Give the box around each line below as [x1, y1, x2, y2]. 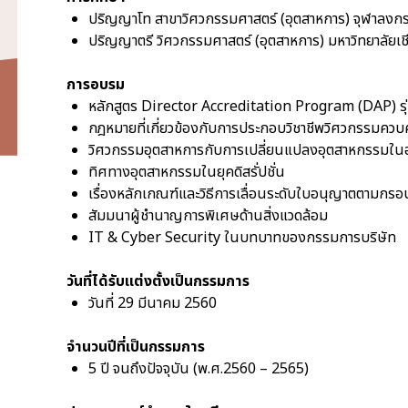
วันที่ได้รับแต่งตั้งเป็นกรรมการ [66, 270, 250, 292]
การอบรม [66, 74, 125, 96]
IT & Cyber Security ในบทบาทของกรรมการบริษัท [88, 227, 396, 249]
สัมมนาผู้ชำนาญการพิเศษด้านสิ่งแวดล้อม [88, 205, 328, 227]
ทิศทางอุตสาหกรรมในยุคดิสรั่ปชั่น [88, 161, 285, 183]
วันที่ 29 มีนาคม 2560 [88, 292, 217, 314]
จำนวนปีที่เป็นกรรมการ [66, 336, 205, 358]
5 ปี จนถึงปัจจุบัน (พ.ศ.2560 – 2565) [88, 358, 309, 380]
